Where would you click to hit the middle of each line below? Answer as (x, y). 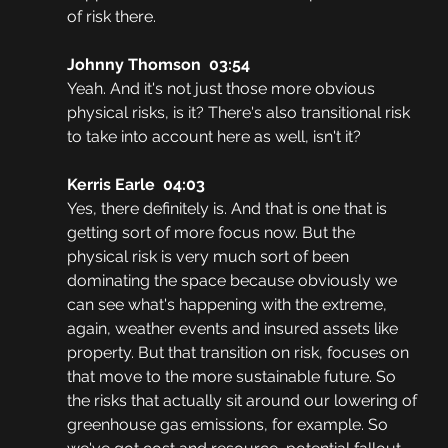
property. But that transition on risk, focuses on (239, 353)
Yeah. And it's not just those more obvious (222, 89)
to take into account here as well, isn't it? (215, 137)
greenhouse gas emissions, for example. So (229, 425)
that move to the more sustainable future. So (233, 377)
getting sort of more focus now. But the (212, 233)
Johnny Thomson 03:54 (158, 65)
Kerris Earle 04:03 (135, 185)
